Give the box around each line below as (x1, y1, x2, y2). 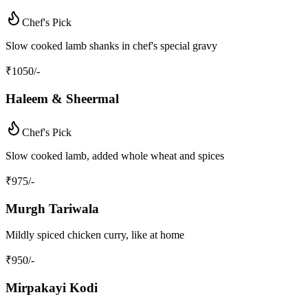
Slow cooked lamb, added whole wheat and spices (5, 149, 224, 162)
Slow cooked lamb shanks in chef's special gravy (5, 40, 217, 52)
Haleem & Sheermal (5, 91, 119, 107)
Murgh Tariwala (5, 201, 99, 216)
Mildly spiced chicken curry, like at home (5, 229, 184, 241)
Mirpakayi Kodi (5, 280, 98, 295)
